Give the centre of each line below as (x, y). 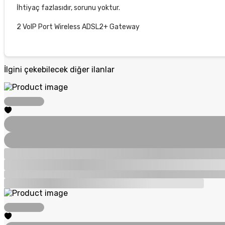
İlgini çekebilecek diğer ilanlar (59, 69)
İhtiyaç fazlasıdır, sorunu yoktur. (68, 8)
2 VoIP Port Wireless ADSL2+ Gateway (78, 27)
